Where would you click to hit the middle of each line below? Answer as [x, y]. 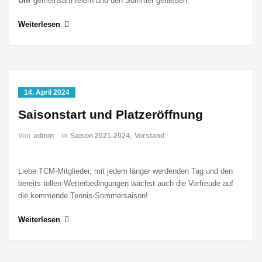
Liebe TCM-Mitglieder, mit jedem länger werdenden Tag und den [125, 171]
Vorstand [149, 136]
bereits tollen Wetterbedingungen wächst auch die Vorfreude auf [126, 183]
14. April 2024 [47, 92]
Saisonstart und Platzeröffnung [111, 114]
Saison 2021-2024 [100, 136]
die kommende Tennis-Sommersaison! [83, 196]
